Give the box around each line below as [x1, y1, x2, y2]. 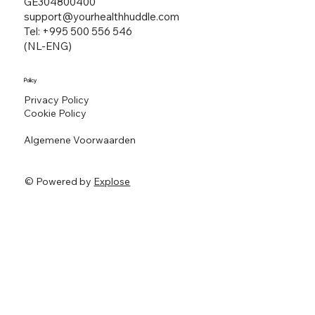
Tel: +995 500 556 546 [23, 24, 132, 38]
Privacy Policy [23, 94, 89, 107]
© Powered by [25, 174, 94, 188]
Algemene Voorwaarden [23, 134, 136, 147]
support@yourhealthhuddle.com [23, 9, 179, 23]
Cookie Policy [23, 107, 86, 120]
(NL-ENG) [23, 39, 72, 53]
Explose [94, 174, 131, 188]
